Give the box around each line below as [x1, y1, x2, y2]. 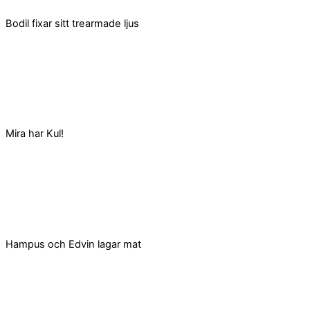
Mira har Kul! [6, 127, 64, 140]
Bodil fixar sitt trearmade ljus [6, 17, 139, 30]
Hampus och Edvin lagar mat [6, 237, 141, 250]
